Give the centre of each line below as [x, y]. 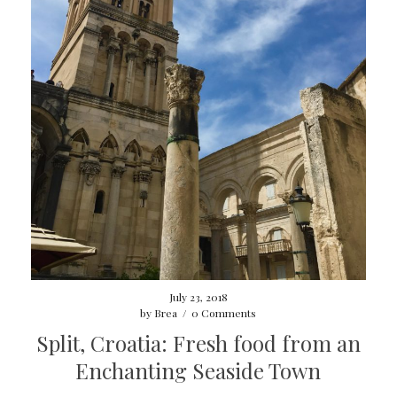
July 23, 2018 [198, 297]
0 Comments [224, 313]
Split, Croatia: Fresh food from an [198, 343]
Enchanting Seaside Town [198, 371]
